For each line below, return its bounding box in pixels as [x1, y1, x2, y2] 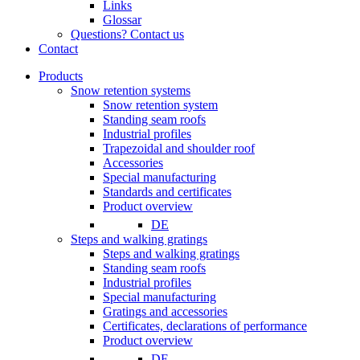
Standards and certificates [103, 185, 231, 198]
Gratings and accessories [103, 305, 227, 318]
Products [39, 69, 83, 83]
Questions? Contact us [71, 27, 184, 41]
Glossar [103, 13, 141, 27]
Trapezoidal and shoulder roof [103, 141, 255, 155]
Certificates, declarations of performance [103, 319, 307, 333]
